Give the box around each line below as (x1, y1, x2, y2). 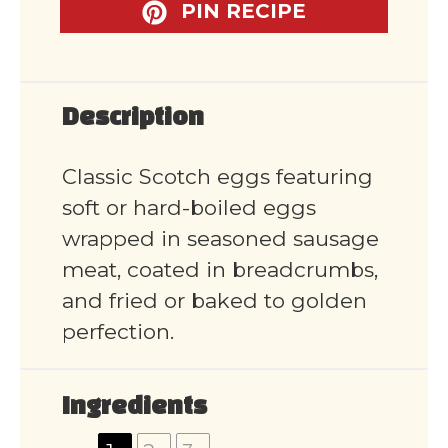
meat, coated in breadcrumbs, (62, 257, 378, 283)
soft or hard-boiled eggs (62, 195, 316, 221)
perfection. (62, 319, 174, 345)
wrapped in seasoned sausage (62, 226, 379, 252)
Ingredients (62, 397, 207, 420)
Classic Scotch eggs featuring (62, 164, 373, 190)
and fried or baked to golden (62, 288, 367, 314)
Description (62, 108, 204, 131)
